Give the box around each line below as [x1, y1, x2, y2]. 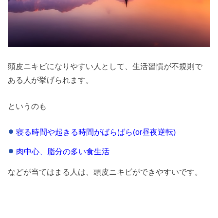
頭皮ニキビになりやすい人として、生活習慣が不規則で [8, 61, 203, 71]
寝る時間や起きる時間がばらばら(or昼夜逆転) [16, 127, 176, 136]
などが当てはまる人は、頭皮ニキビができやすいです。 [8, 167, 203, 177]
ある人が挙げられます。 [8, 75, 94, 84]
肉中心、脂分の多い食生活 [16, 146, 109, 156]
